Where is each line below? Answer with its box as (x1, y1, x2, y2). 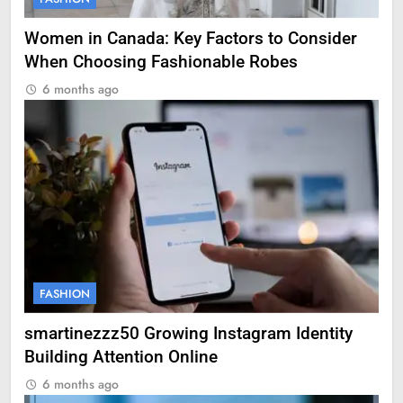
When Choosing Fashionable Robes (24, 52, 298, 73)
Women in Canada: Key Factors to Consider (24, 29, 357, 49)
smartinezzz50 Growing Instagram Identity (24, 323, 353, 344)
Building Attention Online (24, 346, 218, 367)
